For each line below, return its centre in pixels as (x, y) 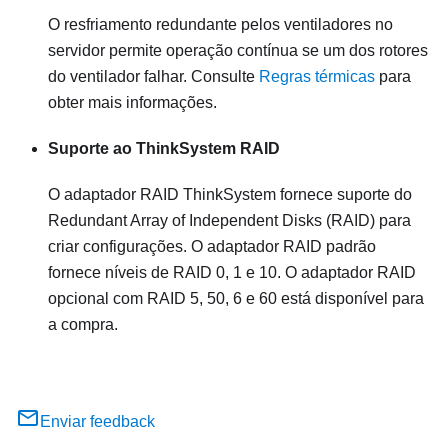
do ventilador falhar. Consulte (153, 77)
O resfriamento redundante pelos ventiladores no (220, 25)
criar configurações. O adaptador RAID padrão (212, 247)
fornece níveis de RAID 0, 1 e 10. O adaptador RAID (232, 273)
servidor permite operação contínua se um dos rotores (238, 51)
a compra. (83, 325)
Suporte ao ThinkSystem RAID (164, 149)
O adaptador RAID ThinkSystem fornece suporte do (230, 195)
